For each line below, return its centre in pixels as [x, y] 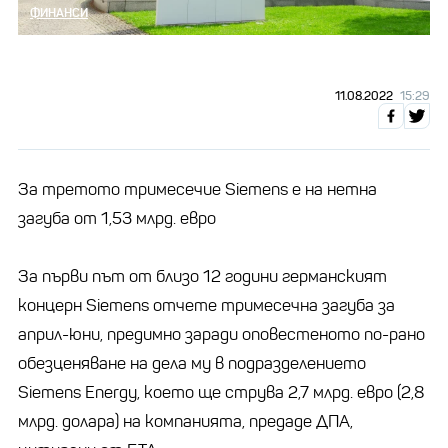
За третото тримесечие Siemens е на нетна [197, 189]
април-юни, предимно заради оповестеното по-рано [221, 334]
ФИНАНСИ [59, 12]
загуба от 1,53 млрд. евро [117, 218]
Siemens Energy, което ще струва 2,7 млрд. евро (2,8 [221, 392]
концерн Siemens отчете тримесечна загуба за [206, 305]
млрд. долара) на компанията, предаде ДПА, [185, 421]
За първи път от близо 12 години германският [202, 276]
